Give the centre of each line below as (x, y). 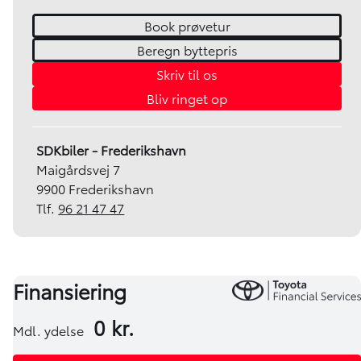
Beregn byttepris (187, 50)
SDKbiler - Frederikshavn (112, 150)
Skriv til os (187, 74)
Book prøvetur (187, 26)
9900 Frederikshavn (95, 189)
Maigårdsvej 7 (79, 169)
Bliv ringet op (187, 98)
